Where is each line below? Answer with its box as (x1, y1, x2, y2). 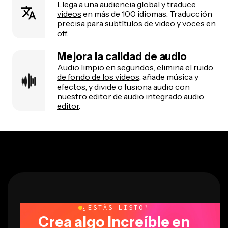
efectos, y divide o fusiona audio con (57, 81, 190, 92)
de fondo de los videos (57, 72, 139, 82)
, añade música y (139, 72, 198, 82)
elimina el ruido (157, 62, 213, 73)
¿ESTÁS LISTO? (82, 204, 150, 212)
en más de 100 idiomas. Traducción (81, 9, 212, 19)
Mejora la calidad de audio (57, 50, 187, 63)
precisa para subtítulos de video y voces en (57, 18, 216, 29)
